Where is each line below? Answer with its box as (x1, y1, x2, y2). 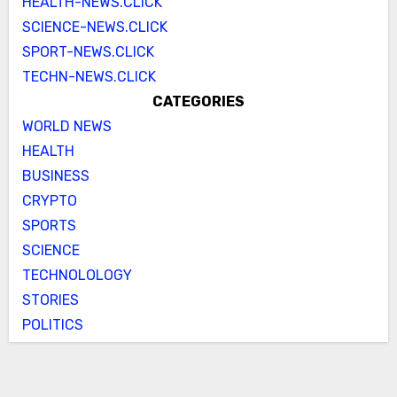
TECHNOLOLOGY (21, 266, 132, 284)
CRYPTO (21, 191, 77, 209)
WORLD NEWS (21, 117, 112, 135)
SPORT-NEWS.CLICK (21, 43, 154, 60)
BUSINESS (21, 167, 90, 184)
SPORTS (21, 216, 76, 234)
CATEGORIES (152, 92, 245, 110)
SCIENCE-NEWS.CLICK (21, 18, 167, 35)
